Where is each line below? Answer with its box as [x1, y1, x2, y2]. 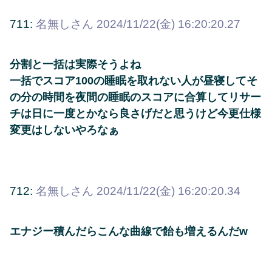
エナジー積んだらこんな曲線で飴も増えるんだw [10, 225, 248, 238]
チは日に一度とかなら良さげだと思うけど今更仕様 [10, 107, 261, 120]
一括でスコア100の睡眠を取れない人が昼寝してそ [10, 75, 257, 87]
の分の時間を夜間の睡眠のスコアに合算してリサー [10, 91, 261, 104]
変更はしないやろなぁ [10, 124, 119, 137]
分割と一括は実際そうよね [10, 58, 141, 71]
